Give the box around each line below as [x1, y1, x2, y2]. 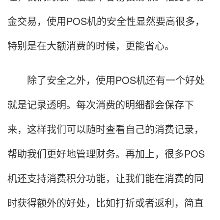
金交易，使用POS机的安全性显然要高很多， [7, 14, 205, 28]
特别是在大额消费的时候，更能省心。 [7, 38, 174, 53]
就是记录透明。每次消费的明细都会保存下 [7, 97, 194, 112]
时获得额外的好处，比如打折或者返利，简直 [7, 195, 204, 210]
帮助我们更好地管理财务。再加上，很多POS [7, 146, 205, 161]
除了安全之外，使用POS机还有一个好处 [7, 73, 205, 87]
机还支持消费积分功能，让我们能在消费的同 [7, 171, 204, 186]
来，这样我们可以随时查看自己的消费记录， [7, 122, 204, 137]
